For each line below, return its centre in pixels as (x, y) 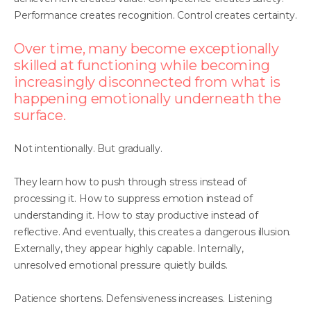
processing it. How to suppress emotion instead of (134, 198)
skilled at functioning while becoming (142, 65)
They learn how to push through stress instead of (131, 182)
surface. (40, 115)
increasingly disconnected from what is (147, 82)
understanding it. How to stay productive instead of (136, 215)
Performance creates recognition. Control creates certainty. (155, 15)
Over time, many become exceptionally (146, 48)
